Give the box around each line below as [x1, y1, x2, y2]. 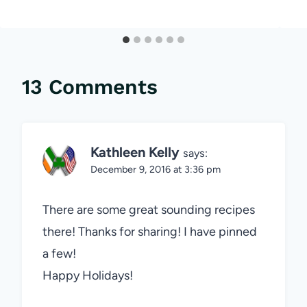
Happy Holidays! [42, 268, 133, 284]
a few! [42, 246, 76, 262]
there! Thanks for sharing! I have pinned [42, 224, 257, 240]
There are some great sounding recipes [42, 202, 255, 218]
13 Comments [22, 74, 158, 99]
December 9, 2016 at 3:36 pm [90, 162, 221, 175]
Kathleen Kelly [90, 143, 180, 160]
